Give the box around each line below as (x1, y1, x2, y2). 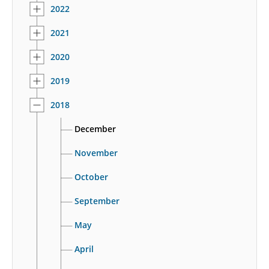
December (74, 122, 116, 134)
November (74, 147, 118, 159)
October (74, 171, 108, 183)
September (74, 195, 119, 207)
